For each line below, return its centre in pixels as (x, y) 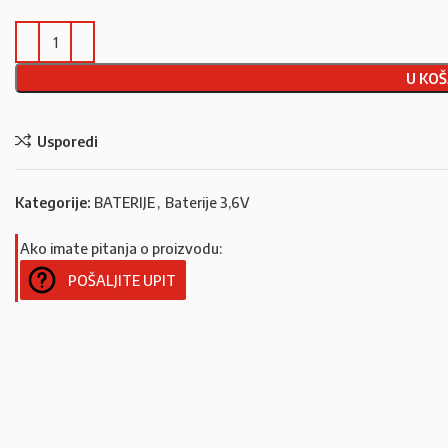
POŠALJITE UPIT (122, 280)
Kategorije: (53, 202)
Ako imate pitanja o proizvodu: (121, 248)
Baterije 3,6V (207, 202)
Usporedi (67, 140)
